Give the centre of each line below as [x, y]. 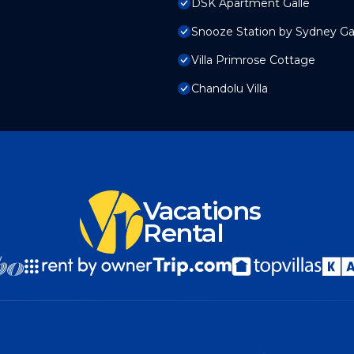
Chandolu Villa [230, 89]
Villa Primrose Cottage [253, 60]
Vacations [202, 211]
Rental [183, 233]
